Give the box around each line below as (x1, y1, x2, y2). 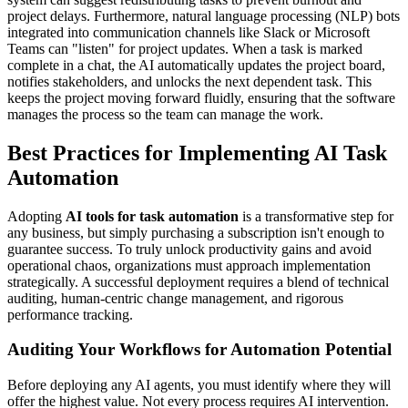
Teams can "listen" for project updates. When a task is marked (7, 40, 362, 56)
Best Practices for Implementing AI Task (7, 140, 387, 165)
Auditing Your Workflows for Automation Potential (7, 340, 392, 360)
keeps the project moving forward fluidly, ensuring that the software (7, 89, 395, 106)
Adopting (7, 208, 66, 224)
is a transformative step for (239, 208, 393, 224)
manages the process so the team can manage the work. (7, 106, 323, 122)
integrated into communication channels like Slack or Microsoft (7, 24, 370, 40)
